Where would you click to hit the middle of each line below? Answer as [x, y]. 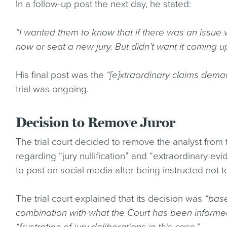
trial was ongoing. [52, 89]
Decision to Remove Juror [96, 123]
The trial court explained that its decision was [110, 199]
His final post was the [61, 75]
